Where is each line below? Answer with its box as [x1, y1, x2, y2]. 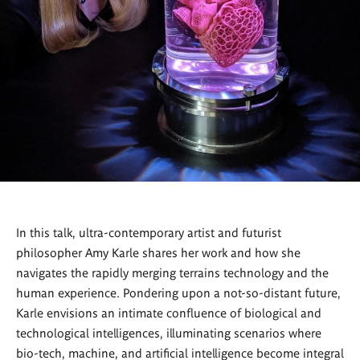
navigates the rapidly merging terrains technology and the [16, 264, 329, 280]
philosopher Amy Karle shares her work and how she [16, 244, 301, 260]
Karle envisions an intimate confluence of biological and [16, 305, 321, 321]
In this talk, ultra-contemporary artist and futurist [16, 224, 281, 240]
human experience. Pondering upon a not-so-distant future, [16, 284, 341, 301]
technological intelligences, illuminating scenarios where [16, 325, 321, 341]
